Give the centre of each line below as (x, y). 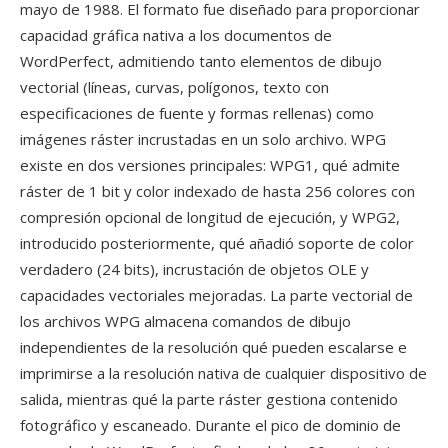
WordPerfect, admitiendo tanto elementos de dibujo (201, 61)
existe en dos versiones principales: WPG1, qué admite (210, 165)
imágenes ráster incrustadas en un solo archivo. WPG (203, 139)
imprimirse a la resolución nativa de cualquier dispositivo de (223, 373)
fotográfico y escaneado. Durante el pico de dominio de (210, 425)
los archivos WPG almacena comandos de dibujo (185, 321)
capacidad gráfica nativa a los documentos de (176, 35)
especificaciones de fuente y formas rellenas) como (197, 113)
